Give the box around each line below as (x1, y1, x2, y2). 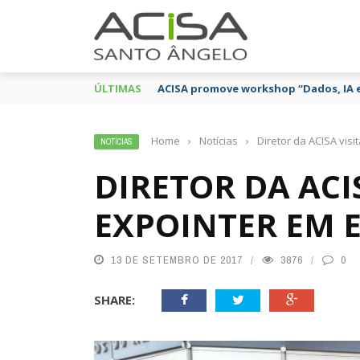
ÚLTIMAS (94, 81, 141, 96)
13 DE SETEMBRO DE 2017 (111, 253, 243, 267)
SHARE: (94, 292, 135, 308)
